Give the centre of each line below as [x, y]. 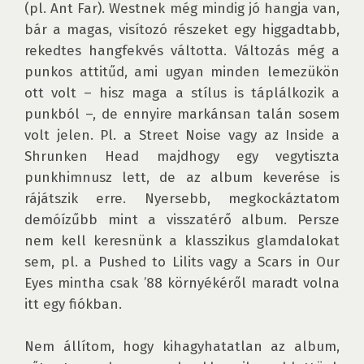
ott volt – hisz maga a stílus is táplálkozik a [182, 93]
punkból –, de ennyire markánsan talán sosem [182, 114]
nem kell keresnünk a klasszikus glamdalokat [182, 241]
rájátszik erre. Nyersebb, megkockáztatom [182, 199]
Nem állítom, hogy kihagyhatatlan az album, [182, 347]
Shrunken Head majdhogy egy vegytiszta [182, 156]
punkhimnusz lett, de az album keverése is [182, 178]
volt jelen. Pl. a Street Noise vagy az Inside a [182, 135]
